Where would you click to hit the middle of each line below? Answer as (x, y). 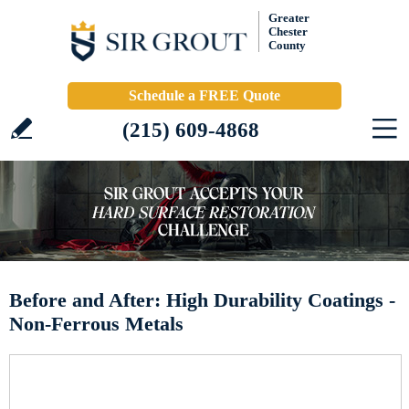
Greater (289, 18)
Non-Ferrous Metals (96, 324)
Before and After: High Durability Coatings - (202, 300)
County (287, 45)
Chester (288, 31)
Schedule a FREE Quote (204, 95)
